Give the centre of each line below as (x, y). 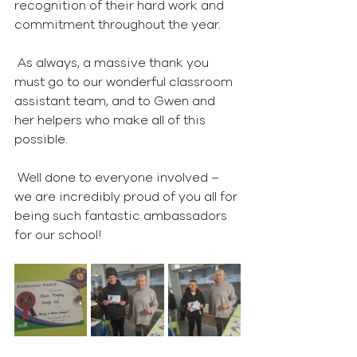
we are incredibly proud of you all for (127, 197)
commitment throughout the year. (118, 25)
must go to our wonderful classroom (125, 82)
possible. (41, 139)
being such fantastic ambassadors (122, 216)
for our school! (58, 235)
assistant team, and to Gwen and (116, 101)
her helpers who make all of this (112, 120)
